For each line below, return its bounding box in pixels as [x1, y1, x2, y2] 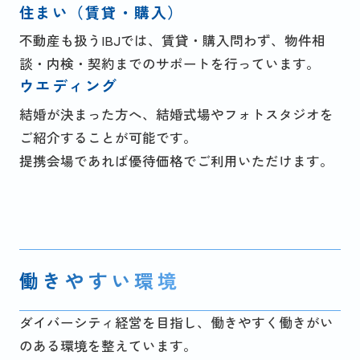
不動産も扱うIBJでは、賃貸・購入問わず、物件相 [18, 31, 325, 51]
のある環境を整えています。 [18, 335, 197, 355]
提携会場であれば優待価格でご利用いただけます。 [18, 150, 333, 170]
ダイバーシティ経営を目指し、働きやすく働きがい [18, 312, 333, 332]
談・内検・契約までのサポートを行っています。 [18, 54, 320, 74]
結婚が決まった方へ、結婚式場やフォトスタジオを [18, 104, 333, 124]
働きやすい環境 [18, 266, 181, 295]
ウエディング [18, 74, 118, 96]
